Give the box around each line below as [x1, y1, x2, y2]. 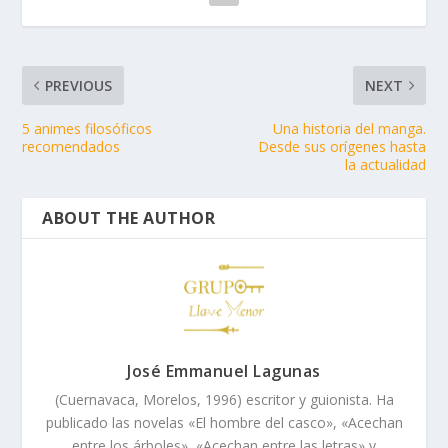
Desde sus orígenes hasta [257, 137, 426, 157]
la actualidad [344, 155, 426, 175]
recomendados [22, 137, 121, 157]
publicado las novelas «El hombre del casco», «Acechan [45, 413, 403, 433]
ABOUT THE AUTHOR [42, 207, 216, 230]
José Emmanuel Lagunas [127, 360, 321, 383]
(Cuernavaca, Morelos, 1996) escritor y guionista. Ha [54, 390, 394, 410]
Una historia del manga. [272, 119, 426, 139]
